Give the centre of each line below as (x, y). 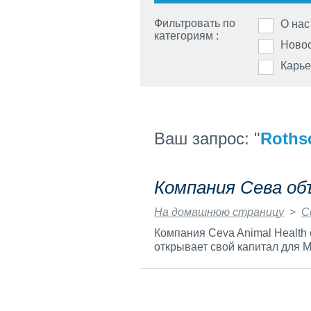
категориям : (186, 36)
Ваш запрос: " (207, 138)
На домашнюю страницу (219, 212)
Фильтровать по (195, 23)
